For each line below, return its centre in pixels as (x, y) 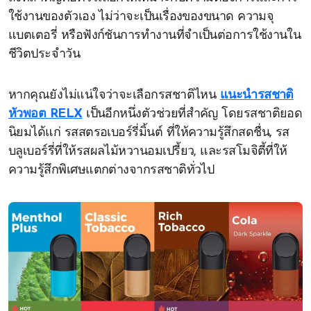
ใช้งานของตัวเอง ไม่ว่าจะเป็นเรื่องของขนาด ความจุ (141, 17)
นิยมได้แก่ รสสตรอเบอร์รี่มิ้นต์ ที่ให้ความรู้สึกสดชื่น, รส (149, 133)
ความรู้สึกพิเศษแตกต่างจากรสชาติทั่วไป (111, 170)
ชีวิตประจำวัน (44, 54)
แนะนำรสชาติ (257, 95)
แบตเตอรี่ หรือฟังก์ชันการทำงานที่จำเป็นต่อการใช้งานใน (155, 36)
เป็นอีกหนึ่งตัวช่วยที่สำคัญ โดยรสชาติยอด (192, 114)
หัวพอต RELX (45, 114)
